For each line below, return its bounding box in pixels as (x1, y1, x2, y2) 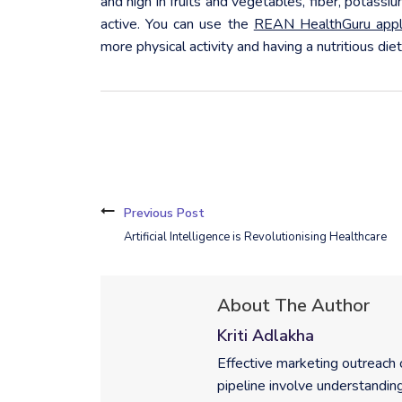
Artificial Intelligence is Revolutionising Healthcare (124, 228, 387, 245)
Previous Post (124, 204, 205, 222)
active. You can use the (100, 13, 254, 34)
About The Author (217, 293, 370, 318)
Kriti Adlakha (217, 324, 314, 346)
